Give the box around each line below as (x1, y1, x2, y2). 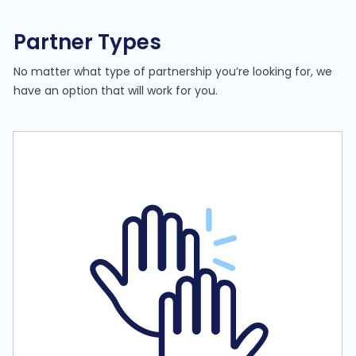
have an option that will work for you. (14, 82, 219, 99)
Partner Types (14, 27, 162, 56)
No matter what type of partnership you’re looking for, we (14, 63, 333, 79)
